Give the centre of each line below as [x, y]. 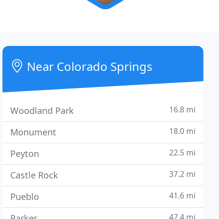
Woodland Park [42, 110]
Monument [33, 132]
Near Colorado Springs [88, 66]
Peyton [25, 153]
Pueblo [25, 197]
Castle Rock [34, 175]
